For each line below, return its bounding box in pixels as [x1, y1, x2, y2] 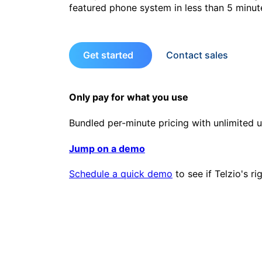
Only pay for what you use [69, 91, 188, 104]
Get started [83, 49, 133, 61]
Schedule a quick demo [69, 167, 173, 180]
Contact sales [166, 49, 228, 61]
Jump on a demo [69, 142, 145, 154]
